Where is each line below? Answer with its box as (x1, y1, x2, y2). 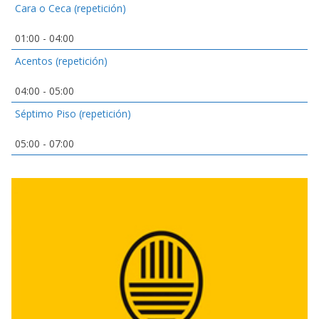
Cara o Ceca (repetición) (15, 1, 126, 16)
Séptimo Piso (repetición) (15, 107, 131, 121)
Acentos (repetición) (15, 54, 108, 68)
